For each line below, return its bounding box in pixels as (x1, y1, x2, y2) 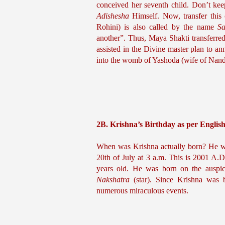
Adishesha (96, 12, 129, 20)
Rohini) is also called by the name (96, 23, 217, 31)
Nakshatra (96, 175, 134, 184)
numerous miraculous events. (96, 186, 188, 195)
